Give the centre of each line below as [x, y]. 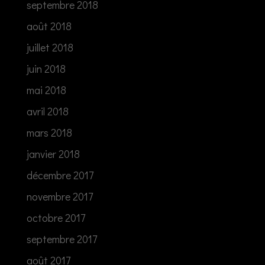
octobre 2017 [56, 217]
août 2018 [49, 26]
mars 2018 [49, 132]
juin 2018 [46, 68]
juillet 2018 [50, 47]
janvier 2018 [53, 153]
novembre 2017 [59, 196]
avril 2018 [47, 111]
